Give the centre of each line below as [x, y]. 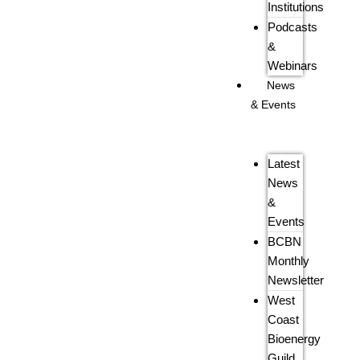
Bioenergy [295, 339]
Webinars [293, 66]
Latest [284, 164]
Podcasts [293, 27]
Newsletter [296, 280]
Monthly [289, 261]
